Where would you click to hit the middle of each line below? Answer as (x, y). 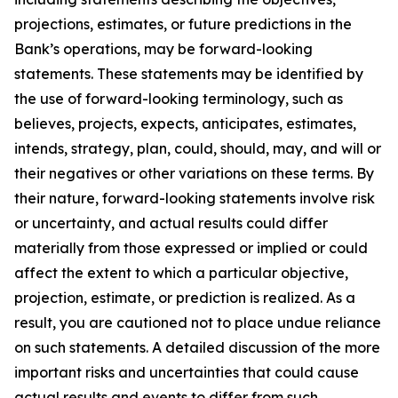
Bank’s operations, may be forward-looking (163, 49)
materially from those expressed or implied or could (191, 248)
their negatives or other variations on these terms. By (194, 173)
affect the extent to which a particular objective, (181, 273)
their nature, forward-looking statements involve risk (195, 198)
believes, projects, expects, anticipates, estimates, (185, 123)
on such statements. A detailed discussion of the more (197, 347)
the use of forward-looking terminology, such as (179, 99)
